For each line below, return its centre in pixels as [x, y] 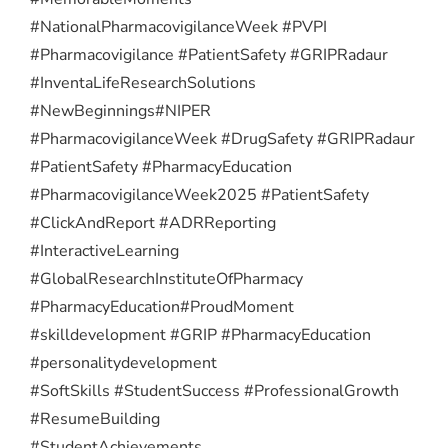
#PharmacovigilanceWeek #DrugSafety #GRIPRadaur [222, 139]
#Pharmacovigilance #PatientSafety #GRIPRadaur [209, 55]
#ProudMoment [237, 307]
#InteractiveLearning [104, 251]
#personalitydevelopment [123, 363]
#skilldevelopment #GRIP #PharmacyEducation [200, 335]
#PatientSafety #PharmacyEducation [161, 167]
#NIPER [183, 111]
